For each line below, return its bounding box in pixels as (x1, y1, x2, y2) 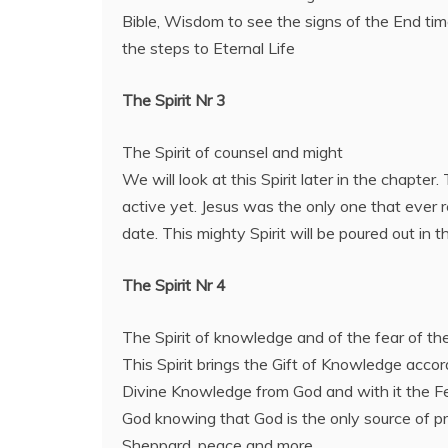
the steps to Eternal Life (122, 38, 295, 58)
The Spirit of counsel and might (122, 142, 343, 162)
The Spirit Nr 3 (122, 90, 226, 110)
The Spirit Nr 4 (122, 275, 226, 295)
